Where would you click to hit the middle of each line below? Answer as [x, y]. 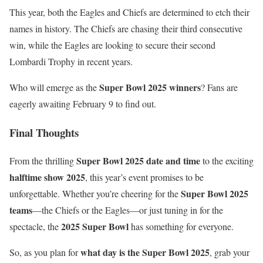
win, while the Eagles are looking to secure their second [112, 45]
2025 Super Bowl [95, 227]
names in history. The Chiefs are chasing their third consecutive [126, 28]
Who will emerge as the [54, 87]
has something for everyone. [181, 227]
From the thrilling [43, 161]
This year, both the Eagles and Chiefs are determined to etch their [129, 12]
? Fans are [219, 87]
